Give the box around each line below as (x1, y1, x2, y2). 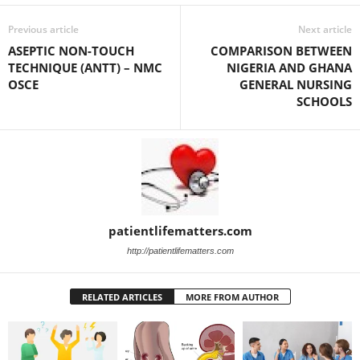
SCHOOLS (297, 92, 352, 109)
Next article (298, 22, 352, 36)
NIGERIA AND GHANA (227, 59, 352, 76)
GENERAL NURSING (239, 76, 352, 92)
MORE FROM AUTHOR (185, 290, 279, 303)
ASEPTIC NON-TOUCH (8, 42, 134, 59)
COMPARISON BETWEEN (211, 42, 352, 59)
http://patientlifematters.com (126, 245, 234, 256)
